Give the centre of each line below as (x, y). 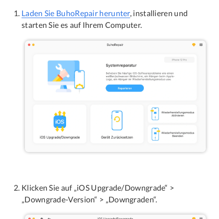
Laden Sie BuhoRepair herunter (76, 13)
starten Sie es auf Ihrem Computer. (82, 25)
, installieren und (159, 13)
